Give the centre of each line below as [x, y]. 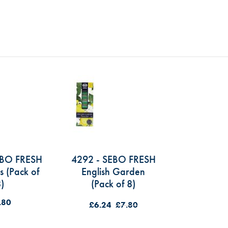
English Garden [113, 172]
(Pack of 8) [113, 184]
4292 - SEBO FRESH [113, 159]
